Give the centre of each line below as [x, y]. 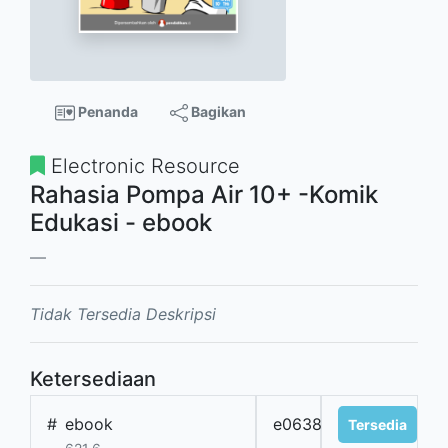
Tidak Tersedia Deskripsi [123, 314]
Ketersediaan [93, 379]
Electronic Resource [142, 166]
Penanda [106, 111]
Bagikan [216, 111]
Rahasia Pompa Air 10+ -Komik [204, 195]
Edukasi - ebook [121, 223]
